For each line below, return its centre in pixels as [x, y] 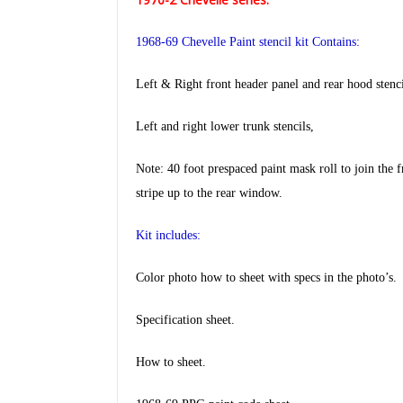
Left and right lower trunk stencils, [225, 126]
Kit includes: [168, 235]
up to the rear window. [225, 193]
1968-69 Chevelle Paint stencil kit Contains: [248, 41]
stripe [152, 193]
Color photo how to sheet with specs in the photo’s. [266, 277]
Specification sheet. [185, 319]
